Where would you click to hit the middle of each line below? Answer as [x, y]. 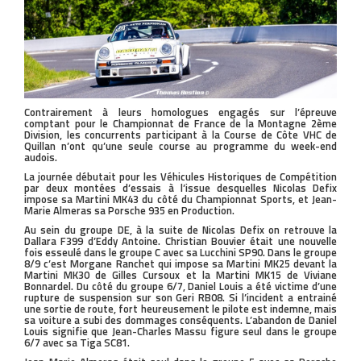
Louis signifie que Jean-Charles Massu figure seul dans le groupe [180, 332]
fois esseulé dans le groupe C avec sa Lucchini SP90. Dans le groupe [180, 253]
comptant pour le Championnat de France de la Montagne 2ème [180, 124]
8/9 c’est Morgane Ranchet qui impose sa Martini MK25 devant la [180, 264]
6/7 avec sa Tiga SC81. [77, 343]
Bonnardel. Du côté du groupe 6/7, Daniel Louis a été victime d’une [180, 286]
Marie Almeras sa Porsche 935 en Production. [129, 211]
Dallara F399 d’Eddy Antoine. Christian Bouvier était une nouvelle [180, 241]
